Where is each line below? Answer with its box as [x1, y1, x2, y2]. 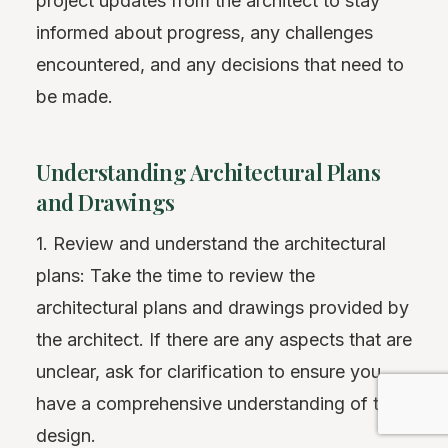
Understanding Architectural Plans [36, 156, 381, 187]
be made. [36, 85, 113, 107]
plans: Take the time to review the [36, 264, 315, 286]
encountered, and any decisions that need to [36, 53, 404, 75]
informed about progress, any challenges [36, 21, 373, 43]
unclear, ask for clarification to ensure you [36, 360, 381, 382]
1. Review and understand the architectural [36, 232, 386, 254]
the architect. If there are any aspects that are [36, 328, 412, 350]
